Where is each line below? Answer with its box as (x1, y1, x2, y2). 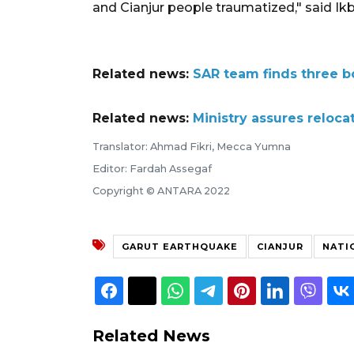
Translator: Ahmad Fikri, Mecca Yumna (92, 140, 291, 153)
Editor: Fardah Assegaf (92, 162, 212, 175)
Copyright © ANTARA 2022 (92, 184, 230, 197)
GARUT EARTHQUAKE (122, 240, 238, 252)
